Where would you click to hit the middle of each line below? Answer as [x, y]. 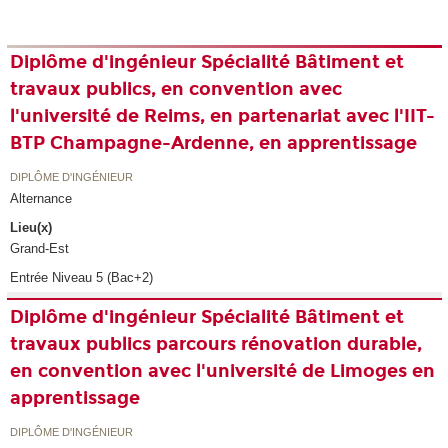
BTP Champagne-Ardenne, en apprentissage [214, 142]
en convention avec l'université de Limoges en [223, 370]
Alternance [41, 199]
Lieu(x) [31, 227]
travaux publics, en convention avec [176, 88]
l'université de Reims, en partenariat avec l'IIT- [223, 115]
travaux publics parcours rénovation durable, [216, 343]
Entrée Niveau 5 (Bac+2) [82, 277]
